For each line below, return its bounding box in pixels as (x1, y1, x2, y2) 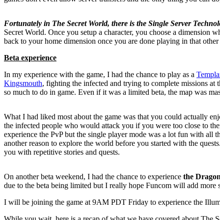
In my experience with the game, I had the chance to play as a (4, 70, 196, 79)
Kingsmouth (4, 79, 42, 88)
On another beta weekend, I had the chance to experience (4, 172, 181, 181)
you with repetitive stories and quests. (4, 148, 120, 157)
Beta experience (4, 54, 56, 62)
